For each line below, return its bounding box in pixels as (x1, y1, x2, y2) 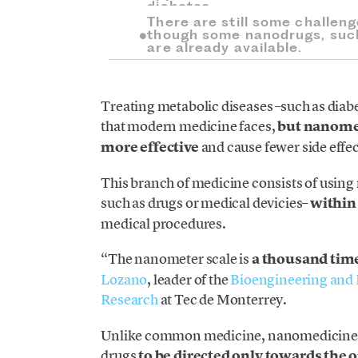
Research (101, 290, 158, 309)
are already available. (147, 38, 303, 55)
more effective (101, 137, 199, 157)
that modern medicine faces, (101, 116, 278, 135)
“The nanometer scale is (101, 249, 252, 268)
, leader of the (147, 270, 231, 289)
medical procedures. (101, 214, 226, 233)
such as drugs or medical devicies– (101, 193, 310, 213)
